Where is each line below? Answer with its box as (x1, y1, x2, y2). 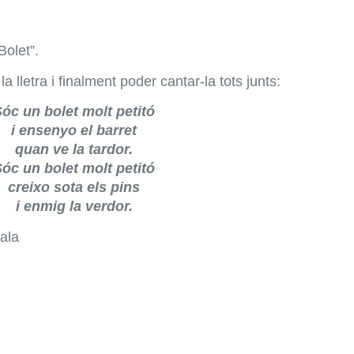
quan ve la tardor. (15, 141, 133, 158)
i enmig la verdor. (15, 198, 133, 215)
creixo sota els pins (8, 179, 140, 196)
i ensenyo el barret (11, 122, 137, 139)
